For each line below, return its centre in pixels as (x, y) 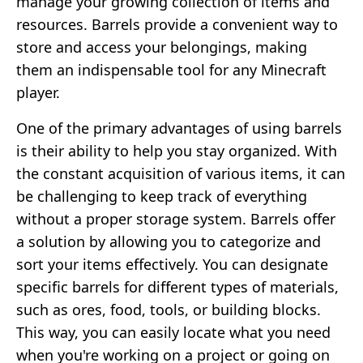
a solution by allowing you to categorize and (169, 241)
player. (38, 92)
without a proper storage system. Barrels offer (176, 218)
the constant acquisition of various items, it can (181, 173)
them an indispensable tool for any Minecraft (171, 69)
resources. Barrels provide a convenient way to (177, 24)
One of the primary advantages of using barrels (179, 128)
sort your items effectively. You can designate (172, 264)
